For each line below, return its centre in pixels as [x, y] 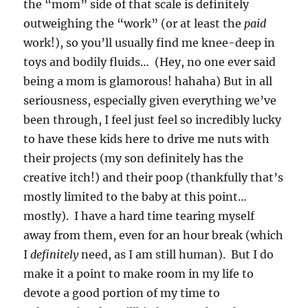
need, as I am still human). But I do [178, 254]
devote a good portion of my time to [122, 293]
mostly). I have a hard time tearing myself [139, 216]
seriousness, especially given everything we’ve [150, 100]
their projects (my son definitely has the [134, 158]
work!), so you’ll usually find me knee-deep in [150, 42]
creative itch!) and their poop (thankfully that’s [154, 177]
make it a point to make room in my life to [139, 273]
